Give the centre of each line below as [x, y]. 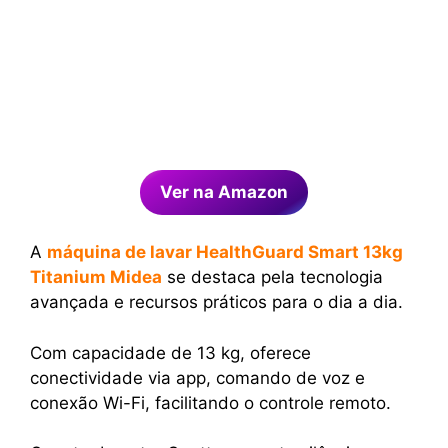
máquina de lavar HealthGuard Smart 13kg [225, 252]
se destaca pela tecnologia [272, 277]
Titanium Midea [96, 277]
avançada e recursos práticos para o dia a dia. [216, 302]
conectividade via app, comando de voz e [197, 377]
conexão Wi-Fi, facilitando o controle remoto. [210, 402]
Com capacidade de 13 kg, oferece [170, 352]
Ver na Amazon [224, 191]
